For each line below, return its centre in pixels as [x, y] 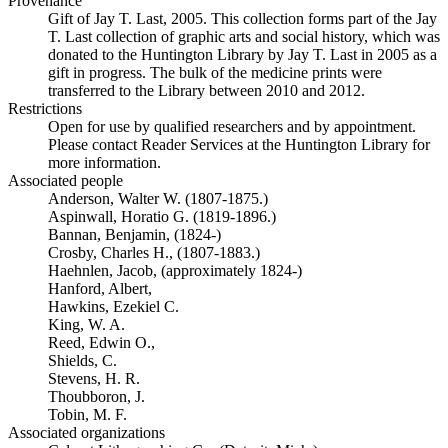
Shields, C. [82, 360]
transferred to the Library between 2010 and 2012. [206, 90]
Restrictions [45, 108]
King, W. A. [86, 324]
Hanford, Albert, [100, 288]
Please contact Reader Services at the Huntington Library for [239, 144]
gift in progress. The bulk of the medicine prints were [215, 72]
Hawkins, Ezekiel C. [113, 306]
